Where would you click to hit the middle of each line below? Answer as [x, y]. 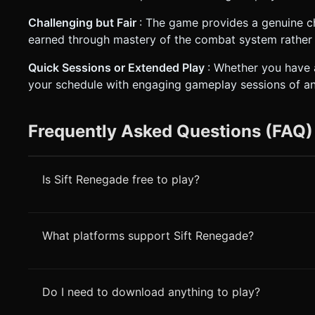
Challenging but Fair [84, 23]
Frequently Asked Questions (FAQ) [171, 131]
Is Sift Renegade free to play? [121, 180]
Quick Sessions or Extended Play [118, 68]
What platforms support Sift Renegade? [148, 236]
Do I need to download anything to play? [151, 292]
